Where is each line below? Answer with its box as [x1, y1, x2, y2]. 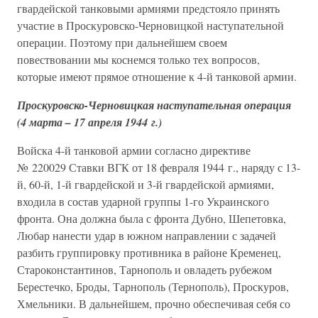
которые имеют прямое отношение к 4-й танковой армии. [17, 69, 297, 84]
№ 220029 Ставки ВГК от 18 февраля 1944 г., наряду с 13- [17, 160, 300, 175]
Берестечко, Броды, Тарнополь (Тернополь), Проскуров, [17, 279, 289, 294]
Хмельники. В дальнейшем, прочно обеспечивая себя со [17, 296, 290, 311]
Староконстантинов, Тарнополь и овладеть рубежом [17, 262, 272, 277]
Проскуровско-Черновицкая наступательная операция [17, 97, 291, 113]
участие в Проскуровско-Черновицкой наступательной [17, 18, 284, 33]
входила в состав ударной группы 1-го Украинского [17, 194, 269, 209]
